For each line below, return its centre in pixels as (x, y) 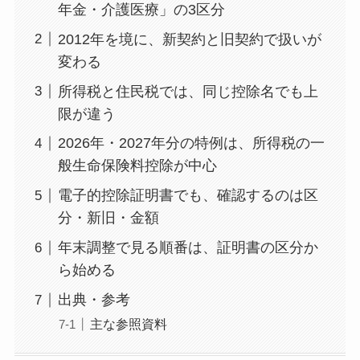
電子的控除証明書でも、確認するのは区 (188, 196)
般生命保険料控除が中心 (137, 166)
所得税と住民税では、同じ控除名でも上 (188, 91)
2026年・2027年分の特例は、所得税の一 (191, 143)
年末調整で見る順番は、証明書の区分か (188, 248)
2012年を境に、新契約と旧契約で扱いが (189, 39)
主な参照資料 (128, 324)
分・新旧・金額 (108, 218)
